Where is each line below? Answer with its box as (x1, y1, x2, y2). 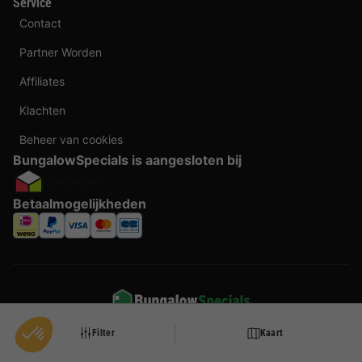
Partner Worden (19, 44, 102, 59)
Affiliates (19, 74, 65, 88)
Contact (19, 15, 61, 30)
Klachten (19, 103, 65, 117)
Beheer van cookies (19, 132, 123, 146)
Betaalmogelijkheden (13, 195, 146, 212)
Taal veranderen (145, 322, 220, 335)
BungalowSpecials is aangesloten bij (13, 151, 242, 168)
